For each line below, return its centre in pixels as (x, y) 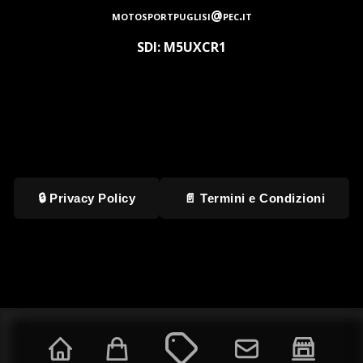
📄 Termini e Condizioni (254, 199)
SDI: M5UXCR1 (181, 47)
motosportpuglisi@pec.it (181, 16)
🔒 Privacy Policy (87, 199)
